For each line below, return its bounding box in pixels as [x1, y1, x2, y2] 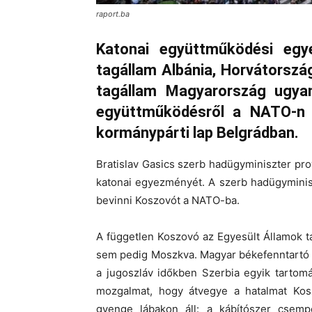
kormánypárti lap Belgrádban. [96, 124, 299, 141]
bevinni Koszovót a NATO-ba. [96, 194, 240, 207]
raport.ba [96, 9, 130, 19]
